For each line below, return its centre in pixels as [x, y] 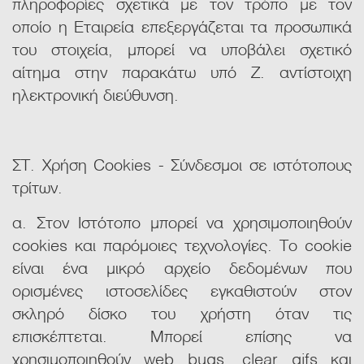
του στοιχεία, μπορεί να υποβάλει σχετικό [182, 48]
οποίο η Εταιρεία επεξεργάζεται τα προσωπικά [182, 26]
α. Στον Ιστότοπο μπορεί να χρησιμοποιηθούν [182, 221]
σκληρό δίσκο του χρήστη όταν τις [182, 312]
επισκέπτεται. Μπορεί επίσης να [182, 335]
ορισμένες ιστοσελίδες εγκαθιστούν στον [182, 290]
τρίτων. [37, 186]
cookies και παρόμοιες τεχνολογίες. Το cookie [182, 244]
